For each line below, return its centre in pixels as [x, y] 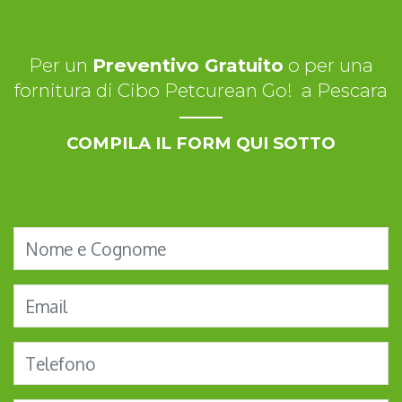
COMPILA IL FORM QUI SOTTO [201, 144]
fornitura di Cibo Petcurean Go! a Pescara [201, 91]
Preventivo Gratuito [188, 66]
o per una [328, 66]
